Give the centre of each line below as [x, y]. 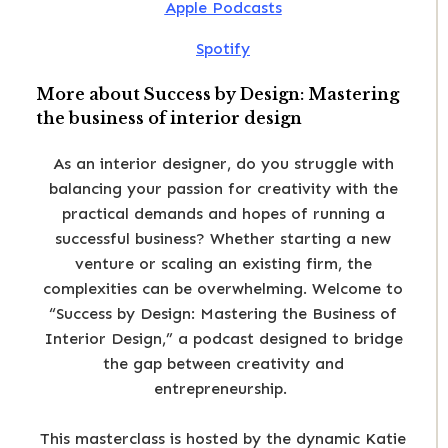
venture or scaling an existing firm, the [223, 264]
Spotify [223, 48]
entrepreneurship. [223, 389]
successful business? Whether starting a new [223, 239]
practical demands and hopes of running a [223, 214]
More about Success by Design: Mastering [217, 94]
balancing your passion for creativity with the [223, 189]
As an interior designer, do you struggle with [223, 164]
